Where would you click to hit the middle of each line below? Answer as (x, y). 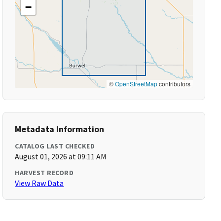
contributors (174, 84)
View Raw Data (39, 183)
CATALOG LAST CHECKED (55, 146)
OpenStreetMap (136, 84)
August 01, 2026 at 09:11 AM (61, 156)
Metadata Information (60, 129)
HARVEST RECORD (44, 173)
